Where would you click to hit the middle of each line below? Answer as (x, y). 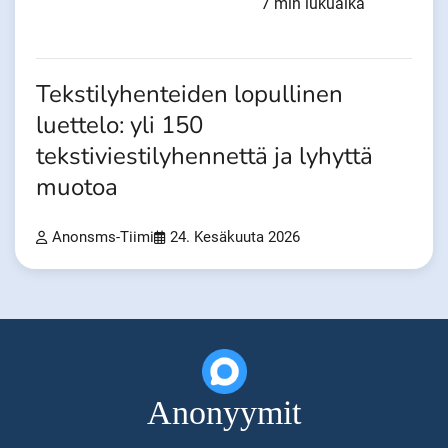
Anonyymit (224, 412)
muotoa (77, 187)
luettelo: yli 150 (119, 125)
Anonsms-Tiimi (103, 237)
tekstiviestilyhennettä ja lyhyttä (204, 156)
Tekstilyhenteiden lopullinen (189, 94)
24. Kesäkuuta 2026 (235, 237)
